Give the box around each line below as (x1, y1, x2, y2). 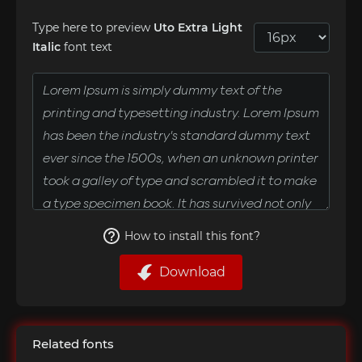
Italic (32, 40, 61, 54)
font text (61, 40, 112, 54)
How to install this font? (124, 229, 260, 243)
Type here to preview (32, 20, 154, 35)
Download (159, 264, 225, 280)
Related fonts (32, 336, 114, 351)
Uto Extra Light (154, 20, 242, 35)
